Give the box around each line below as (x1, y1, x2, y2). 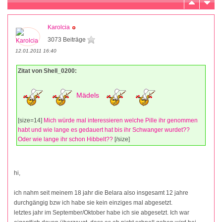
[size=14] (18, 116, 44, 124)
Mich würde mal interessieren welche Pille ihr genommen (44, 116, 198, 124)
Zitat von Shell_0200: (18, 67, 77, 74)
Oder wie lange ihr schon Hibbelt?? (18, 135, 114, 143)
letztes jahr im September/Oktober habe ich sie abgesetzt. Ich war (14, 209, 189, 216)
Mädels (74, 91, 101, 99)
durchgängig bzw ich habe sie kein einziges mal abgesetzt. (14, 199, 172, 206)
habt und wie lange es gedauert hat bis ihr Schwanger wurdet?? (18, 126, 190, 133)
